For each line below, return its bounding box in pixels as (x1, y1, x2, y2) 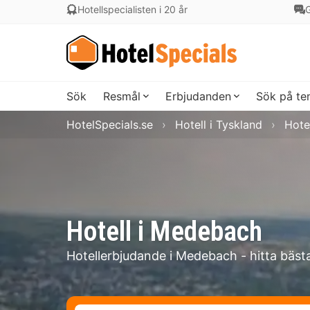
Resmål (103, 89, 140, 103)
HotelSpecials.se (66, 118, 153, 131)
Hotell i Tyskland (175, 118, 262, 131)
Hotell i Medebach (66, 215, 262, 248)
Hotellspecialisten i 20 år (77, 3, 188, 15)
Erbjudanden (165, 89, 231, 103)
